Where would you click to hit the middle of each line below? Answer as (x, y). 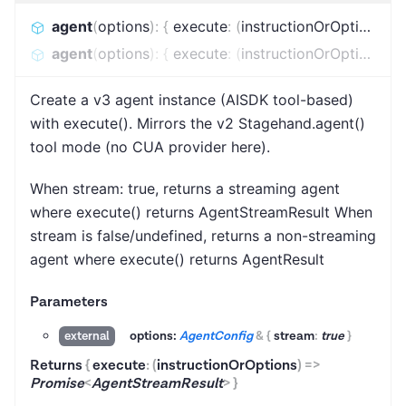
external (87, 337)
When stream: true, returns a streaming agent (185, 189)
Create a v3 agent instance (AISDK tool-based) (192, 100)
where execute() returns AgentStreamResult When (201, 213)
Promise (57, 384)
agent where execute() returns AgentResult (177, 260)
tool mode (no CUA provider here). (150, 147)
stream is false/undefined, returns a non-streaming (203, 236)
